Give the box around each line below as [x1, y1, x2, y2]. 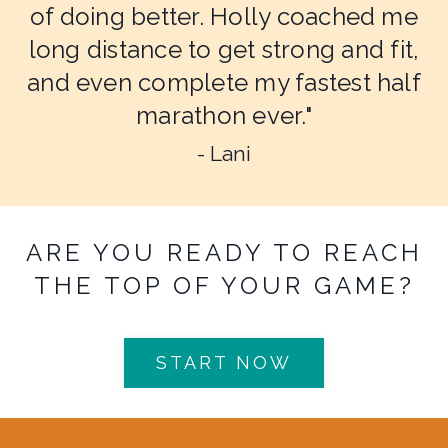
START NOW [156, 352, 292, 374]
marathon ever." [136, 100, 312, 130]
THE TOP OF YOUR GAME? [33, 270, 415, 300]
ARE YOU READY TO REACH [25, 237, 423, 267]
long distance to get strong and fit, [28, 34, 420, 64]
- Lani [197, 140, 251, 166]
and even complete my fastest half [27, 67, 421, 97]
